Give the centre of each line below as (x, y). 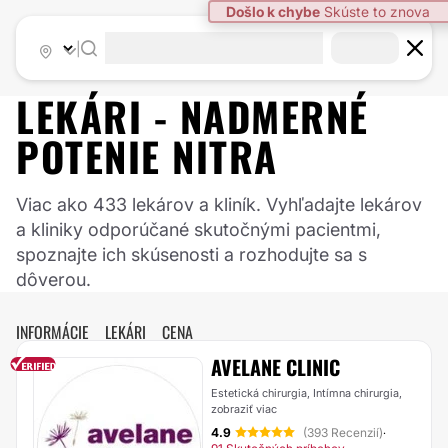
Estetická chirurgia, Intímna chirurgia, (306, 393)
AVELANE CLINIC (275, 367)
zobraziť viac (244, 409)
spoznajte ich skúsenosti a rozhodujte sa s (191, 254)
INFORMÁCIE (52, 332)
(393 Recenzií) (343, 432)
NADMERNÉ (274, 116)
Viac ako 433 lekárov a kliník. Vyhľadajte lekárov (219, 204)
